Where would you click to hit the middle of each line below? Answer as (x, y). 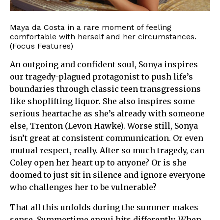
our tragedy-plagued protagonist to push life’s (101, 76)
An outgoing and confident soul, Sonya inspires (104, 64)
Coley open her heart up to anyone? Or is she (98, 162)
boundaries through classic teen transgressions (105, 89)
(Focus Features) (41, 46)
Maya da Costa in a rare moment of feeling (91, 27)
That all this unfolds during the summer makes (104, 207)
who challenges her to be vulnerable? (83, 187)
